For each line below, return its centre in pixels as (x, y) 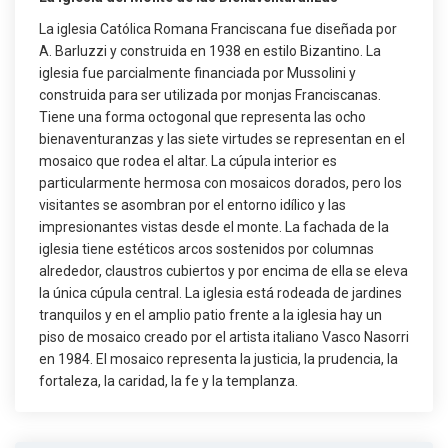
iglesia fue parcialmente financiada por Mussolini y (197, 73)
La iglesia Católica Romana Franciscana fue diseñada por (218, 29)
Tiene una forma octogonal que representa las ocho (202, 117)
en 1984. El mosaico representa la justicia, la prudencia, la (218, 359)
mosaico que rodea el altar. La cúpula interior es (188, 161)
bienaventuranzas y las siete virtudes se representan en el (222, 139)
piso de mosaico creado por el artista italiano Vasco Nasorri (224, 337)
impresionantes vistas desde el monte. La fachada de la (214, 227)
